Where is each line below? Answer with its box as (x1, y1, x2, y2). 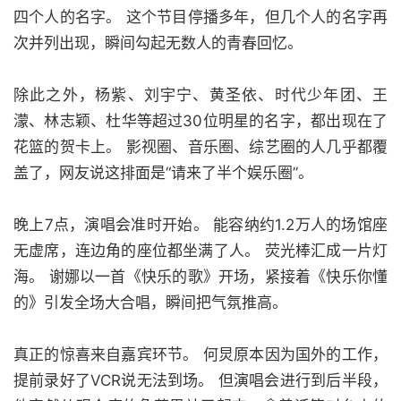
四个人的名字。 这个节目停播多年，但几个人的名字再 (13, 8, 388, 26)
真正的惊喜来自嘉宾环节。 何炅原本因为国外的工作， (13, 346, 388, 363)
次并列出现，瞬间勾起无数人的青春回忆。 (13, 34, 303, 52)
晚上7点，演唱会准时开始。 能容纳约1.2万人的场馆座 (13, 216, 388, 234)
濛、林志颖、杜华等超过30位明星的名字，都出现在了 (13, 112, 388, 130)
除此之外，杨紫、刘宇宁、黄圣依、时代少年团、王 (13, 86, 388, 104)
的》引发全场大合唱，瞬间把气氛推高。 (13, 294, 287, 311)
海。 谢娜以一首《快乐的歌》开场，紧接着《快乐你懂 (13, 268, 388, 286)
